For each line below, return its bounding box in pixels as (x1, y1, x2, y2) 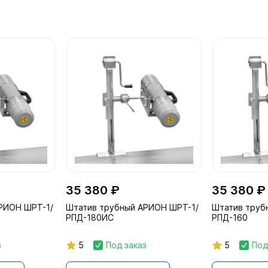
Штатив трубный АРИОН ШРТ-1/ (66, 202, 199, 213)
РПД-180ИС (66, 212, 114, 223)
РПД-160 (211, 212, 248, 223)
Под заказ (106, 240, 147, 251)
